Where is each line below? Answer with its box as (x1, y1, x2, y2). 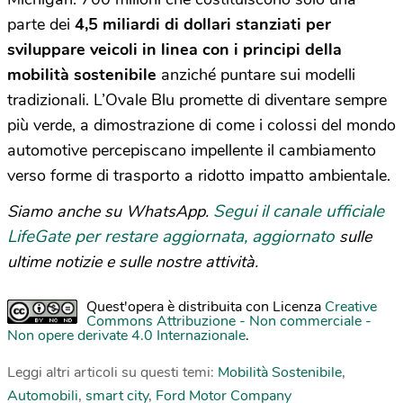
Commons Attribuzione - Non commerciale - (86, 310, 372, 331)
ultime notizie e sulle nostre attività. (7, 250, 258, 273)
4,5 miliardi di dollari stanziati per (75, 13, 331, 35)
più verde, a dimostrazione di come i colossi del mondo (7, 113, 396, 136)
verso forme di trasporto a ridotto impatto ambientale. (7, 164, 390, 186)
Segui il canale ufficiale (213, 199, 384, 223)
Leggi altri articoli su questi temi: (7, 362, 218, 382)
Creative (325, 296, 377, 317)
